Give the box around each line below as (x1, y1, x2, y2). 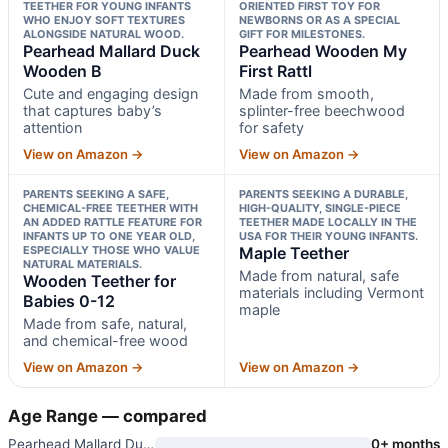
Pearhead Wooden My (238, 40, 407, 61)
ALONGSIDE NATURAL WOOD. (23, 26, 184, 41)
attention (23, 118, 82, 136)
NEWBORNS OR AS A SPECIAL (238, 12, 400, 27)
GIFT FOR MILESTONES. (238, 26, 365, 41)
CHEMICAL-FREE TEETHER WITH (23, 200, 198, 215)
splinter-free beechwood (238, 101, 405, 119)
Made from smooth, (238, 84, 374, 102)
